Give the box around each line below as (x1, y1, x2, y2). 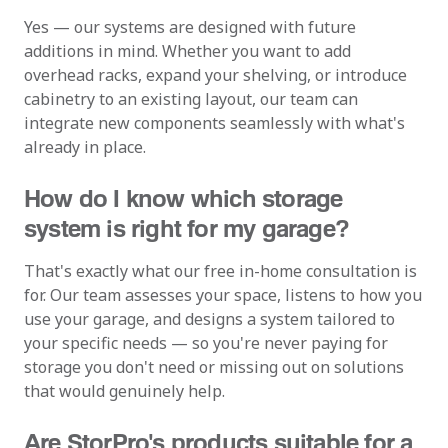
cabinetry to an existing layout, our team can (24, 88, 358, 110)
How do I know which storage (24, 183, 343, 212)
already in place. (24, 136, 146, 158)
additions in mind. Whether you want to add (24, 40, 351, 62)
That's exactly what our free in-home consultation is (24, 260, 417, 282)
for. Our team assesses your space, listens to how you (24, 284, 422, 306)
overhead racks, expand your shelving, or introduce (24, 64, 407, 86)
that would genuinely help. (24, 380, 225, 402)
